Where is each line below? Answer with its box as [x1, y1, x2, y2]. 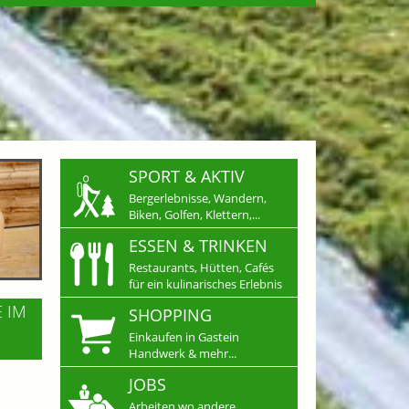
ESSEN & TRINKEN [129, 234, 267, 257]
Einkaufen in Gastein [129, 328, 239, 345]
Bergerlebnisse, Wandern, [129, 189, 267, 206]
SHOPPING [129, 303, 212, 326]
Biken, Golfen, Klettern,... [129, 205, 260, 223]
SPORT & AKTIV [129, 164, 245, 187]
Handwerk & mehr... [129, 344, 236, 362]
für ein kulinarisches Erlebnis [129, 275, 282, 292]
